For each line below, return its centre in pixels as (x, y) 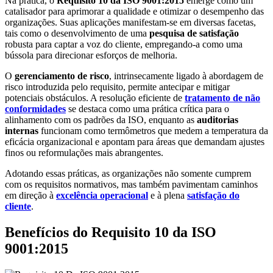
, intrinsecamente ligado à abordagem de (186, 76)
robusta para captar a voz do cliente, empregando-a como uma (124, 44)
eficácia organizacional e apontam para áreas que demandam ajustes (135, 141)
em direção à (30, 195)
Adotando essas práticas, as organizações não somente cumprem (128, 173)
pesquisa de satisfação (194, 33)
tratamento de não (222, 97)
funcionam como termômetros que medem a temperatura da (153, 130)
